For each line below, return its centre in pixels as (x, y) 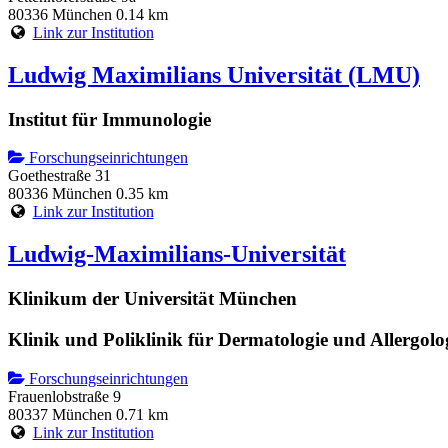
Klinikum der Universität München (152, 299)
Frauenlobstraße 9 (64, 396)
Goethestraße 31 (59, 176)
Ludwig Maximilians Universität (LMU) (214, 74)
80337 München (60, 414)
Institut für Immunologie (109, 119)
